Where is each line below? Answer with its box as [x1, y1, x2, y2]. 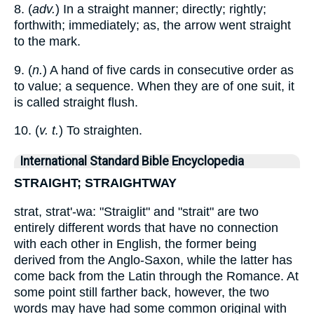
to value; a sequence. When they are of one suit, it [14, 78, 294, 93]
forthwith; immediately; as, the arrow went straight [14, 18, 291, 33]
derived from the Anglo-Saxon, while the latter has [14, 252, 292, 267]
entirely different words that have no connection [14, 220, 278, 235]
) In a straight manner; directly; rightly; [55, 2, 266, 17]
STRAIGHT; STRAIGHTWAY [14, 176, 177, 191]
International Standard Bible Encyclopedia [20, 154, 244, 169]
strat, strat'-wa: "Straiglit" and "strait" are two [14, 204, 259, 219]
